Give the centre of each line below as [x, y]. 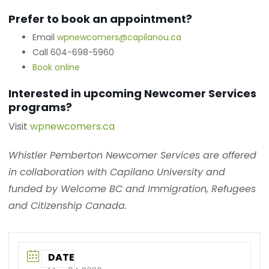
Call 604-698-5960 [74, 53]
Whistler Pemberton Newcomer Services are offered [133, 156]
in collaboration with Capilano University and [117, 172]
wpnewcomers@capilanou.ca [119, 38]
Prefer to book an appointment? [101, 19]
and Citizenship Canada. [68, 206]
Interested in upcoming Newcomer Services [133, 94]
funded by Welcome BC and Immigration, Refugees [132, 189]
